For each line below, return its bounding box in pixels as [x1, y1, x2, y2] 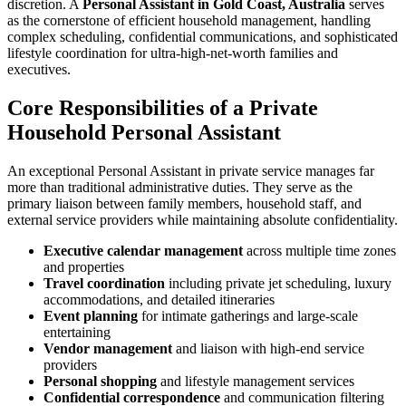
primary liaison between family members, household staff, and [7, 195, 362, 211]
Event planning [43, 307, 138, 324]
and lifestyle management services [157, 372, 354, 389]
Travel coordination [43, 275, 165, 291]
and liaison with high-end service [172, 340, 364, 356]
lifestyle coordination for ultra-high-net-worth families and [7, 45, 338, 62]
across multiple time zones [243, 242, 396, 258]
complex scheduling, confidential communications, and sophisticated [7, 29, 398, 45]
